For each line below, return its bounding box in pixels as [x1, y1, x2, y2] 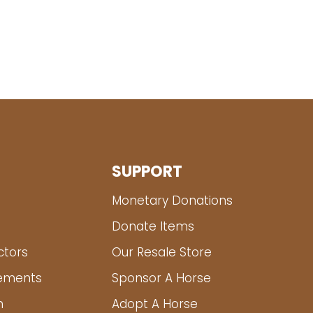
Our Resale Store [112, 247, 212, 259]
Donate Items [112, 221, 194, 233]
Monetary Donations [112, 196, 233, 208]
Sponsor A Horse [112, 273, 211, 285]
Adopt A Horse [112, 299, 198, 311]
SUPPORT [112, 165, 182, 181]
